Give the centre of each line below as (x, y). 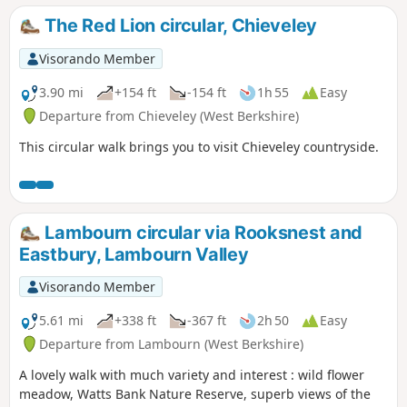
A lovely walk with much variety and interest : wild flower (192, 374)
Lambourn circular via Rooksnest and (202, 232)
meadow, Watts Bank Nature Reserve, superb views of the (195, 393)
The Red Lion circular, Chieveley (179, 25)
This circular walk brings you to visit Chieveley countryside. (199, 146)
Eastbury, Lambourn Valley (134, 254)
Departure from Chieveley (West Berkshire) (169, 115)
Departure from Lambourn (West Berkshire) (171, 343)
